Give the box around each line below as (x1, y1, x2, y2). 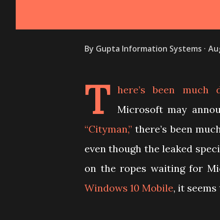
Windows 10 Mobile (84, 182, 173, 194)
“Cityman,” (84, 123, 132, 135)
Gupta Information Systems (96, 43, 202, 54)
